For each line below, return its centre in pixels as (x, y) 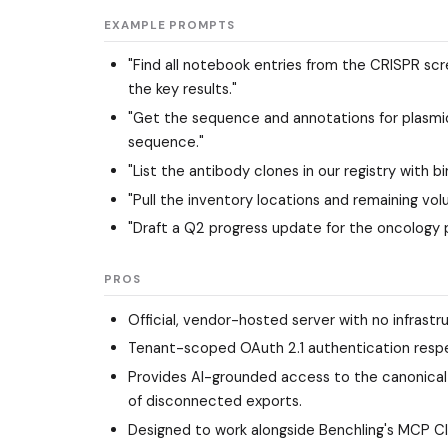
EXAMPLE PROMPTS (169, 25)
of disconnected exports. (215, 401)
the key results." (182, 89)
